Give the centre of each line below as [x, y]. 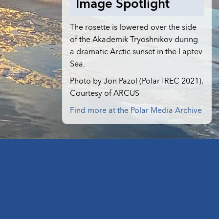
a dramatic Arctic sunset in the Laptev [136, 51]
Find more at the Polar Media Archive [136, 110]
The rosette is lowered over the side [133, 27]
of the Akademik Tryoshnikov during [134, 39]
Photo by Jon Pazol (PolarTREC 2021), [137, 81]
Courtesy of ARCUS [105, 93]
